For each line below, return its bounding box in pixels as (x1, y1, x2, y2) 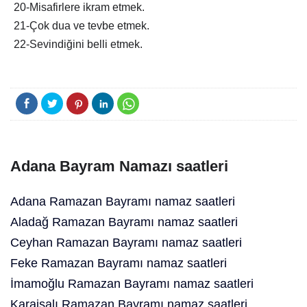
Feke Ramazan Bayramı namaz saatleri (10, 256, 227, 270)
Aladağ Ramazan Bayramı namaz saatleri (10, 215, 238, 229)
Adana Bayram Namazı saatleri (10, 158, 228, 175)
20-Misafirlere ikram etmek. (14, 1, 145, 13)
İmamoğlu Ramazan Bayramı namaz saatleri (10, 277, 254, 291)
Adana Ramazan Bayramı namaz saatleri (10, 195, 235, 208)
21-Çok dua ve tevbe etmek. (14, 20, 149, 32)
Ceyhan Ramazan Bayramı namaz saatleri (10, 236, 242, 249)
